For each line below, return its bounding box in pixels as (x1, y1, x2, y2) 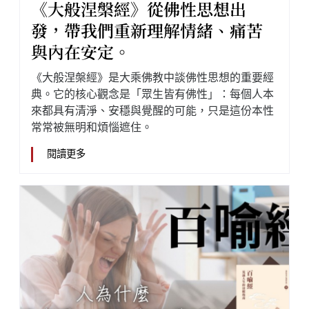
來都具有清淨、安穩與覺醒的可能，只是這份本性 (31, 103, 274, 117)
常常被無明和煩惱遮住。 (31, 120, 152, 134)
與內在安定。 (31, 41, 130, 63)
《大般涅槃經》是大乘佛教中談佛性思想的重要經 (31, 70, 274, 84)
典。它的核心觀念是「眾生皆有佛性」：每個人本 (31, 87, 274, 101)
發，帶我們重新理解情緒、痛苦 (31, 20, 263, 42)
